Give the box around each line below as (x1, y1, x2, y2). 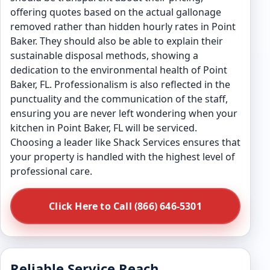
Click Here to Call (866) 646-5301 (49, 199, 202, 213)
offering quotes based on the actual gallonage (10, 5, 221, 19)
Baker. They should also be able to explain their (10, 34, 223, 48)
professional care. (10, 165, 92, 178)
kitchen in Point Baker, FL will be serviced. (10, 121, 197, 134)
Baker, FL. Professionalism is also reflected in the (10, 78, 230, 91)
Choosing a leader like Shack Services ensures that (10, 136, 240, 149)
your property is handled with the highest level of (10, 150, 235, 163)
